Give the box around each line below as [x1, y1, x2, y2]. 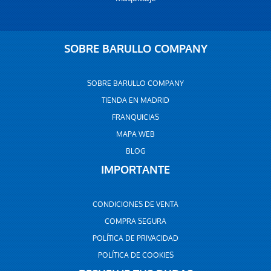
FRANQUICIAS [112, 113, 159, 122]
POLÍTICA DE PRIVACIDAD [93, 233, 178, 243]
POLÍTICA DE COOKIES [97, 250, 174, 260]
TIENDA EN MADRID [102, 96, 169, 105]
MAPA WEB [116, 129, 155, 139]
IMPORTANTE [101, 163, 170, 177]
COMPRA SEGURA [105, 217, 166, 226]
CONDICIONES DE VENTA [93, 200, 178, 209]
